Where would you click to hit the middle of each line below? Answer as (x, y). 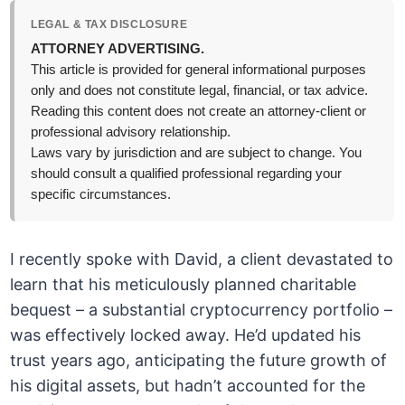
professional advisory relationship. (131, 132)
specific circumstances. (101, 195)
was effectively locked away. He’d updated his (186, 335)
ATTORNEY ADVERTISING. (118, 49)
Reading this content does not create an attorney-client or (199, 112)
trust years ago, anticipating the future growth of (199, 361)
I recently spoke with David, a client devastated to (202, 259)
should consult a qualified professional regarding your (187, 174)
